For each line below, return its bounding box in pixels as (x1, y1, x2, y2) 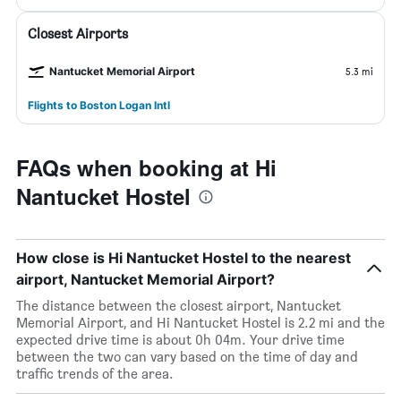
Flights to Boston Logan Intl (28, 98, 170, 112)
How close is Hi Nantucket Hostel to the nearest (16, 249, 351, 267)
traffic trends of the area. (16, 365, 174, 382)
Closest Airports (28, 25, 128, 42)
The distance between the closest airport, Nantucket (16, 297, 341, 314)
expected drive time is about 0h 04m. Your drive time (16, 331, 345, 348)
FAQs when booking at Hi (16, 152, 277, 183)
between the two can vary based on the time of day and (16, 348, 358, 365)
